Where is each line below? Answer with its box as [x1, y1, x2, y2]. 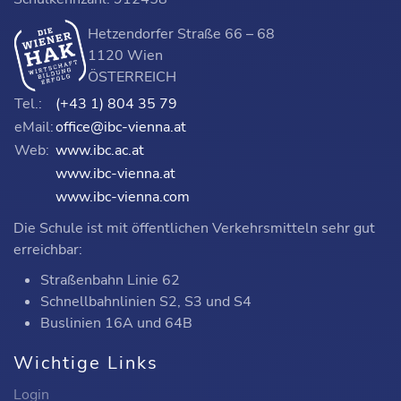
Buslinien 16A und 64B [40, 313, 192, 333]
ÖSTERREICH [88, 67, 176, 87]
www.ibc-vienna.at [55, 164, 175, 183]
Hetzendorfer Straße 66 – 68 [88, 24, 275, 44]
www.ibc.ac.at [55, 141, 144, 160]
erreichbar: [13, 240, 82, 260]
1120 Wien [88, 46, 163, 65]
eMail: [14, 117, 54, 137]
